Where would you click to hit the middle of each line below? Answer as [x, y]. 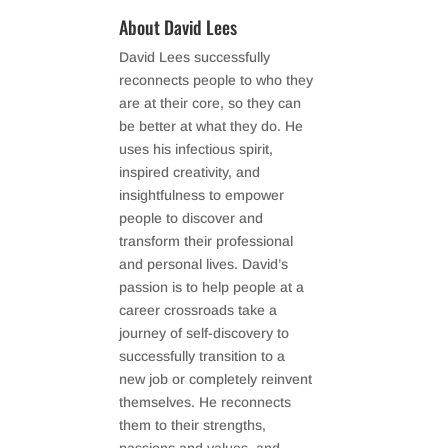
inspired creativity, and [190, 172]
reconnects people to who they [216, 80]
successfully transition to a [202, 356]
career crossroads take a [198, 310]
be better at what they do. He [211, 126]
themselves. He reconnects [205, 402]
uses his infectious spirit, [196, 149]
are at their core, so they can [210, 103]
